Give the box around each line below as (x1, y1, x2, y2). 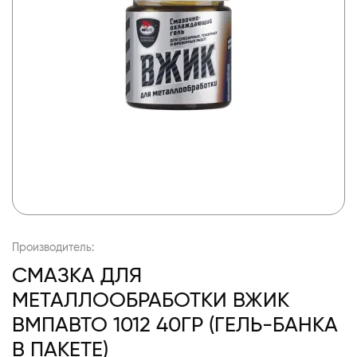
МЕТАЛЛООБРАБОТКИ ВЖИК (12, 286, 289, 312)
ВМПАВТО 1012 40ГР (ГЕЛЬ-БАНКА (12, 311, 338, 337)
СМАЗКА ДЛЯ (12, 261, 142, 288)
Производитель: (12, 239, 94, 254)
